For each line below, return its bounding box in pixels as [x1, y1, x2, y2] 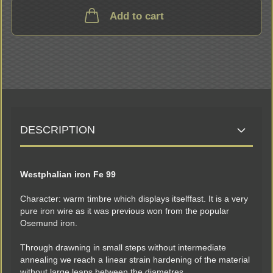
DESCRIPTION [20, 124, 95, 136]
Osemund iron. [20, 218, 77, 228]
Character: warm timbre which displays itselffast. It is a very [20, 194, 248, 204]
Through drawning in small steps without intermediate [20, 243, 226, 252]
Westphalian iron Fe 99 [20, 169, 116, 179]
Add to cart [109, 10, 164, 22]
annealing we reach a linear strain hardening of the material [20, 255, 250, 264]
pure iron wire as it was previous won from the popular [20, 206, 229, 216]
